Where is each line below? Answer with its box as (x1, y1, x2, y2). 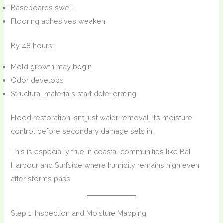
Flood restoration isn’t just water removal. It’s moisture (11, 113, 193, 122)
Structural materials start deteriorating (11, 89, 137, 98)
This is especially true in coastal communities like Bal (11, 147, 191, 156)
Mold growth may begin (11, 62, 92, 71)
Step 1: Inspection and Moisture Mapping (11, 209, 147, 218)
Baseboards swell (11, 3, 74, 12)
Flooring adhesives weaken (11, 17, 106, 26)
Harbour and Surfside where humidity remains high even (11, 161, 200, 170)
